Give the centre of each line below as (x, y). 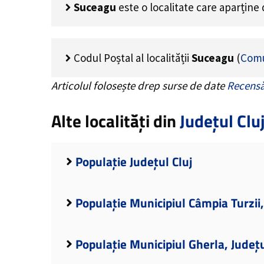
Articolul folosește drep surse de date (139, 85)
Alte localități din (115, 121)
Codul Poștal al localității (133, 58)
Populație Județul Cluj (133, 161)
